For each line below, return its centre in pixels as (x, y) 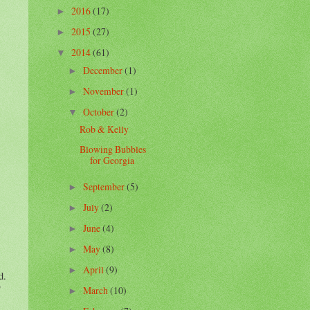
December (103, 70)
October (99, 111)
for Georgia (112, 161)
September (104, 186)
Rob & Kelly (104, 129)
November (104, 91)
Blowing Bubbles (113, 149)
